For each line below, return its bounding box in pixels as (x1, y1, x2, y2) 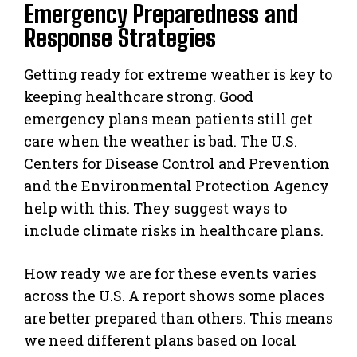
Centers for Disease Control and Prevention (24, 153, 330, 173)
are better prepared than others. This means (24, 308, 333, 328)
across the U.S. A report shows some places (24, 285, 324, 305)
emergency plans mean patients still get (24, 108, 312, 128)
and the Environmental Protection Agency (24, 175, 329, 195)
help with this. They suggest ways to (24, 198, 287, 218)
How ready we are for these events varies (24, 263, 316, 283)
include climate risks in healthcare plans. (24, 220, 324, 240)
